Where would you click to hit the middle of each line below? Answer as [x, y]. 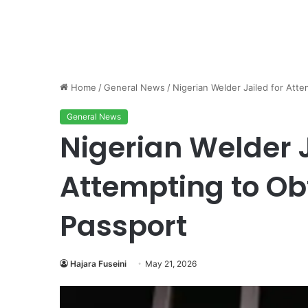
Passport [123, 225]
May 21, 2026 [171, 263]
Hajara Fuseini [98, 263]
